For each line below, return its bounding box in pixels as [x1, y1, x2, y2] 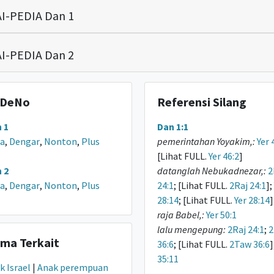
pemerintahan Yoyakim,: [157, 135, 255, 147]
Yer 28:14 [234, 194, 270, 206]
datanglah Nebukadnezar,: [157, 165, 266, 177]
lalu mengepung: [157, 223, 226, 235]
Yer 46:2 [208, 150, 239, 162]
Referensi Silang [157, 94, 246, 109]
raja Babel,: [157, 209, 204, 221]
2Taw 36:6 [229, 238, 270, 250]
